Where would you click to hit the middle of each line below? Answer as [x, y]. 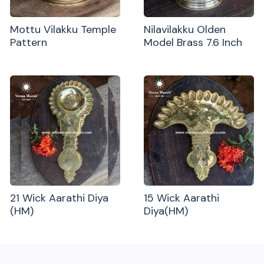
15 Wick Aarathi [181, 198]
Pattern [29, 43]
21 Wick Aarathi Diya [60, 198]
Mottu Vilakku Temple [63, 30]
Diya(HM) [166, 211]
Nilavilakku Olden [185, 30]
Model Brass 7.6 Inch [193, 43]
